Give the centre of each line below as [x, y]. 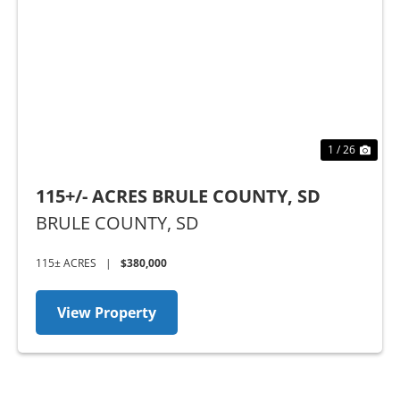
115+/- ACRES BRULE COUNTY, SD [178, 196]
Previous [80, 36]
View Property [107, 312]
